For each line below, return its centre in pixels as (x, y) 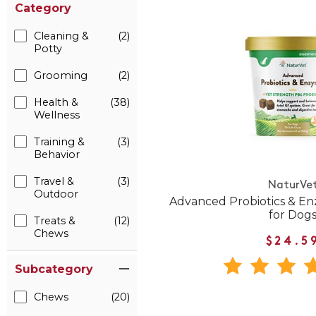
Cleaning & (61, 36)
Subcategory (54, 269)
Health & (56, 102)
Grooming (61, 75)
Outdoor (56, 194)
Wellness (57, 115)
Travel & (54, 181)
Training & (59, 142)
